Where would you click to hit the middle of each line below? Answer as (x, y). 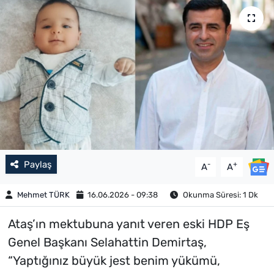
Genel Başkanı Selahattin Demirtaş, (107, 242)
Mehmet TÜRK (43, 195)
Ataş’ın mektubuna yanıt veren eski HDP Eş (128, 224)
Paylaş (38, 164)
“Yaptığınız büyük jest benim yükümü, (114, 260)
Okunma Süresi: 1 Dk (219, 195)
